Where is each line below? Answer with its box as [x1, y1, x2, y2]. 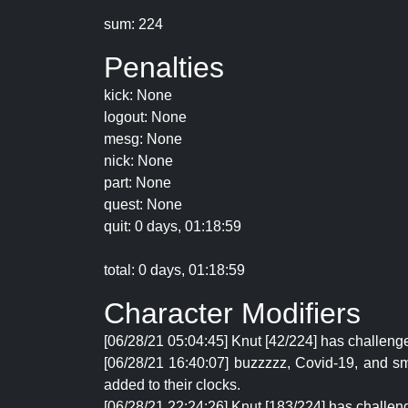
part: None [104, 175, 171, 190]
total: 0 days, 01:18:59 [104, 262, 245, 278]
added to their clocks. [104, 377, 240, 393]
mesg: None [104, 131, 182, 147]
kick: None [104, 87, 172, 103]
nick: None [104, 153, 173, 168]
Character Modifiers [104, 297, 361, 330]
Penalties [104, 51, 224, 84]
